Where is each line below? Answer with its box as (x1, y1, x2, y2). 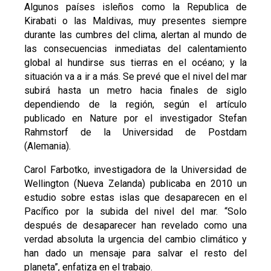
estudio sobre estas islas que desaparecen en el (24, 191, 247, 203)
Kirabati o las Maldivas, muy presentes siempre (24, 15, 247, 27)
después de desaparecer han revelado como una (24, 219, 247, 231)
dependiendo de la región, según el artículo (24, 98, 247, 110)
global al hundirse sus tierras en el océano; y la (24, 56, 247, 68)
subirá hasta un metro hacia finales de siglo (24, 84, 247, 96)
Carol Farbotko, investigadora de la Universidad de (24, 163, 247, 175)
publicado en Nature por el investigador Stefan (24, 112, 247, 124)
